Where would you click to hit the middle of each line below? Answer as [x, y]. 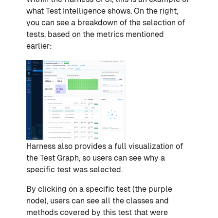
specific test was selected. [74, 170]
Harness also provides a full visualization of [105, 146]
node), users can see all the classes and [98, 201]
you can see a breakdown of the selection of [106, 23]
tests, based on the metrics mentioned [95, 35]
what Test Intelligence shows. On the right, [102, 11]
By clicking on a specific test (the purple [99, 189]
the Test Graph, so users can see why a [96, 158]
